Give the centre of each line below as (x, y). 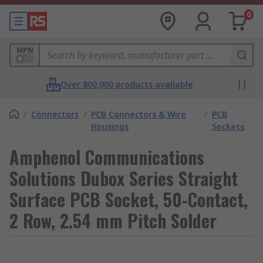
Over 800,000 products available (127, 84)
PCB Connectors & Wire (139, 114)
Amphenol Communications (107, 157)
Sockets (228, 127)
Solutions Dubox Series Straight (124, 178)
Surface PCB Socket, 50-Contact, (129, 199)
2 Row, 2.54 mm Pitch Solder (113, 220)
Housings (110, 127)
